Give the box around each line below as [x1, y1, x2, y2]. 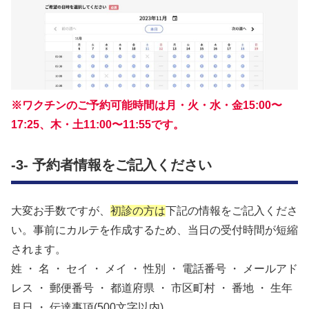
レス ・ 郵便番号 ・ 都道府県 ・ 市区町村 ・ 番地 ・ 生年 [11, 282, 292, 295]
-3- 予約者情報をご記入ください [11, 157, 212, 173]
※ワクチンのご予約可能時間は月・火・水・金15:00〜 [11, 99, 282, 111]
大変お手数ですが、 [11, 205, 110, 217]
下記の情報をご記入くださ [166, 205, 298, 217]
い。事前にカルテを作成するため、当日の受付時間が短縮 [11, 224, 298, 237]
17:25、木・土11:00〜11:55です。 [11, 118, 184, 130]
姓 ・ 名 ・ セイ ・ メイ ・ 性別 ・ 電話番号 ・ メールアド [11, 263, 298, 275]
